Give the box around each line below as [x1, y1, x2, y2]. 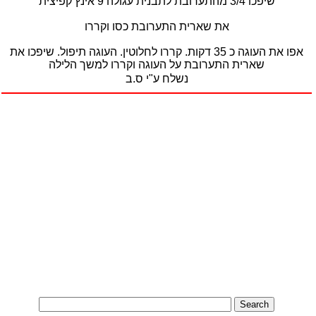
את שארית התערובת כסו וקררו [84, 20, 229, 32]
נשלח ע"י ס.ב [125, 73, 188, 85]
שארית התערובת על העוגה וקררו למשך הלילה [49, 59, 265, 71]
